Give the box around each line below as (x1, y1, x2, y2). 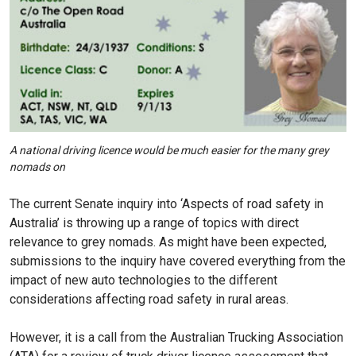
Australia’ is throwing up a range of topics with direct (10, 215, 299, 230)
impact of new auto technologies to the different (10, 272, 277, 288)
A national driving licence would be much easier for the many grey (10, 143, 329, 157)
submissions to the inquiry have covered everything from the (10, 253, 346, 269)
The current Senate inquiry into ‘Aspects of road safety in (10, 195, 323, 211)
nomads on (10, 160, 65, 173)
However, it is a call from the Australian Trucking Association (10, 329, 343, 345)
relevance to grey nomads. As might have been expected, (10, 234, 327, 250)
